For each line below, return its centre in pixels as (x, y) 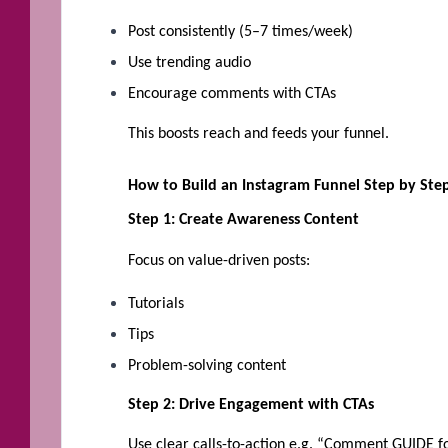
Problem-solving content (207, 365)
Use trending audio (189, 62)
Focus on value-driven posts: (219, 260)
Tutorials (156, 303)
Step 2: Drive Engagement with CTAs (251, 404)
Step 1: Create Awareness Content (243, 220)
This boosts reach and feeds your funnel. (258, 133)
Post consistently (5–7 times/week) (240, 31)
